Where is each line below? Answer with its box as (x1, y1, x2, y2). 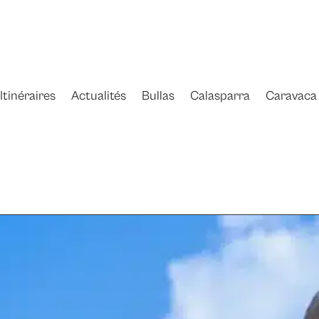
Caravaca (266, 88, 318, 104)
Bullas (142, 88, 175, 104)
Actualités (71, 88, 127, 104)
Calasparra (190, 88, 251, 104)
